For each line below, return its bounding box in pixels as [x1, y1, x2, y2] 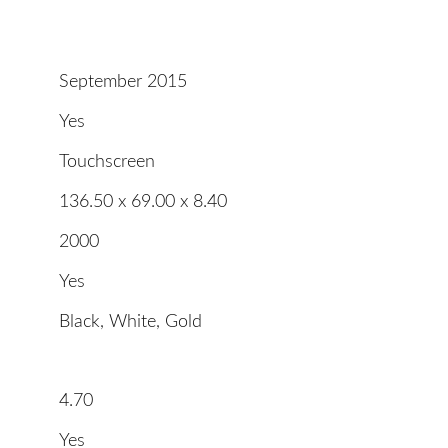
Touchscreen [59, 153, 155, 172]
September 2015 [59, 73, 187, 92]
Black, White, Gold [59, 313, 202, 332]
